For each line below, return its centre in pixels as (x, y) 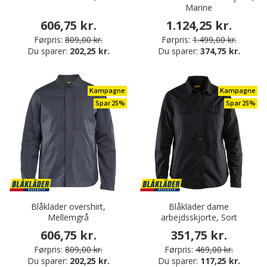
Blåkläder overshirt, (68, 207)
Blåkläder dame (199, 207)
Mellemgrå (68, 218)
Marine (199, 8)
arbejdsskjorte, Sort (199, 218)
